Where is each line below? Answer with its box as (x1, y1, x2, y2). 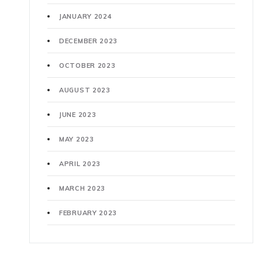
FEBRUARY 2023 (59, 209, 118, 218)
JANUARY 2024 (59, 12, 112, 21)
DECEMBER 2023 (59, 37, 118, 46)
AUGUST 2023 (59, 86, 111, 95)
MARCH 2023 (59, 184, 105, 193)
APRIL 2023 (59, 160, 101, 168)
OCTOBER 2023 (59, 61, 116, 70)
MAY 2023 (59, 135, 94, 144)
